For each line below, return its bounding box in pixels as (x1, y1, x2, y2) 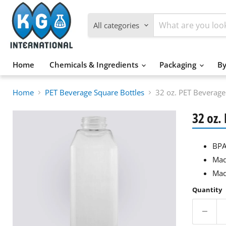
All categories (93, 20, 139, 30)
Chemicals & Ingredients (49, 60, 140, 70)
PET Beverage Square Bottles (45, 87, 144, 98)
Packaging (159, 60, 198, 70)
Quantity (192, 185, 222, 194)
